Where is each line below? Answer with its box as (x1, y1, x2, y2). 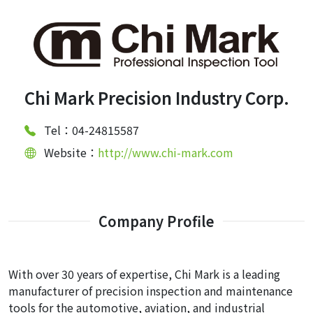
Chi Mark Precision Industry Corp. (24, 85, 289, 110)
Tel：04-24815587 (43, 121, 139, 138)
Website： (43, 143, 98, 161)
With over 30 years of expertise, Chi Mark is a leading (8, 265, 280, 282)
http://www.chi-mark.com (97, 143, 233, 161)
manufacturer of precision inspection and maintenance (8, 282, 293, 299)
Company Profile (99, 210, 214, 231)
